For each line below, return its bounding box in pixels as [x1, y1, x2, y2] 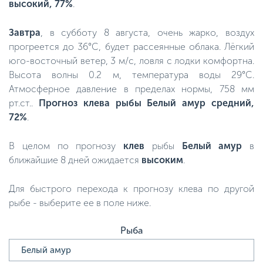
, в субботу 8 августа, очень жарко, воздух [41, 27, 254, 38]
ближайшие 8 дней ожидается [9, 154, 141, 166]
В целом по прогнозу [9, 140, 123, 151]
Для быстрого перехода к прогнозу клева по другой [9, 183, 254, 194]
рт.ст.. [9, 97, 39, 109]
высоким [141, 154, 183, 166]
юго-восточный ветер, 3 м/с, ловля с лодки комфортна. [9, 55, 254, 66]
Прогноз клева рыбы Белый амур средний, [38, 97, 255, 109]
